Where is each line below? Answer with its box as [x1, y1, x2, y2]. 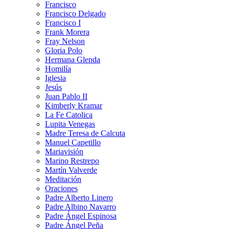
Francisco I [45, 18, 81, 27]
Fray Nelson [45, 36, 85, 45]
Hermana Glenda [45, 55, 100, 64]
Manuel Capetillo [45, 138, 101, 147]
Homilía [45, 64, 71, 73]
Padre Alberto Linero [45, 193, 113, 202]
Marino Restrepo [45, 156, 99, 165]
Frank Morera [45, 27, 89, 36]
